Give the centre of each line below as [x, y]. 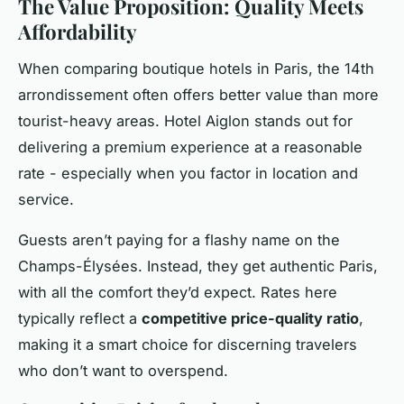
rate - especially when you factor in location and [188, 173]
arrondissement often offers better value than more [198, 94]
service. [46, 199]
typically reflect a [80, 318]
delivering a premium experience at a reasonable [190, 147]
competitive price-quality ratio [250, 318]
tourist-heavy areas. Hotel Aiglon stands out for [185, 120]
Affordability [78, 31]
